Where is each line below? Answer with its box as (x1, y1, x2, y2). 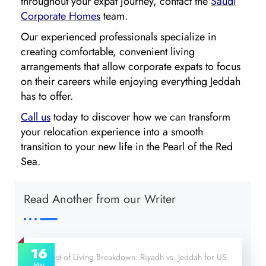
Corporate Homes (21, 8, 100, 24)
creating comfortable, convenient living (21, 44, 195, 60)
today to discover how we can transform (50, 109, 230, 125)
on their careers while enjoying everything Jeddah (21, 74, 240, 90)
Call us (21, 109, 50, 125)
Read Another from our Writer (24, 191, 176, 208)
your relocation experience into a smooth (21, 124, 203, 140)
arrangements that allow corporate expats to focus (21, 59, 240, 75)
